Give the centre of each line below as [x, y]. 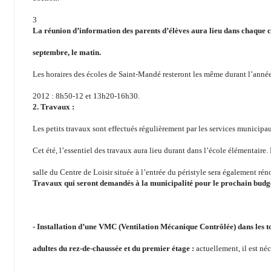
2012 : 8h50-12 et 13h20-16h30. [86, 96]
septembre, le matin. [67, 53]
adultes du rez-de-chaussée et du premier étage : [114, 249]
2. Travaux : [54, 107]
